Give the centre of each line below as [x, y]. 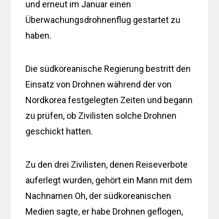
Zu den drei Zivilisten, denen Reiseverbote [107, 164]
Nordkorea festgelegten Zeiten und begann [109, 100]
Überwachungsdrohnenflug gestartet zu [103, 20]
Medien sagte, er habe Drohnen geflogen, [104, 211]
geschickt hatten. [59, 131]
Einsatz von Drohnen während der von [99, 84]
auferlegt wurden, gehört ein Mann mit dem [109, 180]
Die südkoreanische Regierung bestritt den [108, 68]
